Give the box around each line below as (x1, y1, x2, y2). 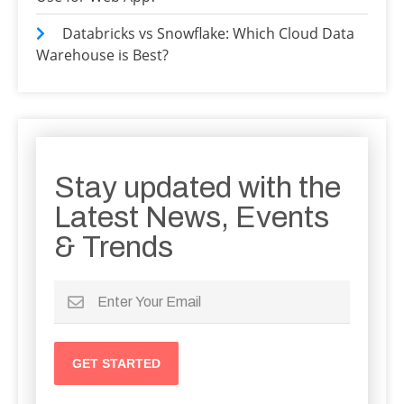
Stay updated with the (54, 171, 341, 205)
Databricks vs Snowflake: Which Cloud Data (62, 23, 354, 44)
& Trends (54, 231, 173, 264)
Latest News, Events (54, 201, 329, 234)
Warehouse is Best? (36, 45, 169, 66)
